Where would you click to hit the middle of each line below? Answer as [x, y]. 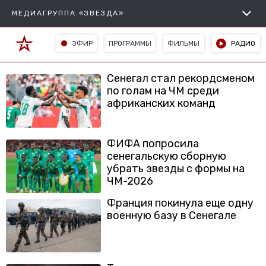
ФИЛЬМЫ [184, 43]
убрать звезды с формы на [176, 169]
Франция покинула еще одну [180, 203]
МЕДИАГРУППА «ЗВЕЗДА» [68, 13]
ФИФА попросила [153, 144]
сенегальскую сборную [167, 156]
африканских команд [161, 103]
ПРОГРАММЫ [130, 43]
